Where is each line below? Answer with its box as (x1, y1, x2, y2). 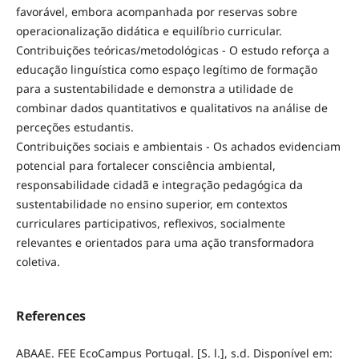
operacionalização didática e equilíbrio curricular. (15, 22, 282, 38)
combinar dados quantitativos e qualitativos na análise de (15, 99, 328, 115)
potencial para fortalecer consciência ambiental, (15, 157, 276, 173)
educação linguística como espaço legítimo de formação (15, 61, 317, 77)
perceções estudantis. (15, 119, 134, 135)
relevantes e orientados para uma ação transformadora (15, 234, 314, 250)
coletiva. (15, 253, 60, 269)
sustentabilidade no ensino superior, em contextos (15, 196, 288, 212)
